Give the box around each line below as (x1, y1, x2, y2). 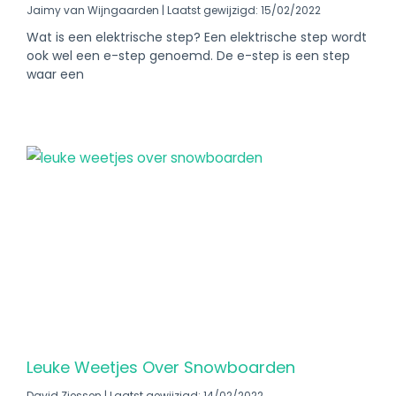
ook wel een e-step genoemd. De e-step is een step (27, 47, 350, 65)
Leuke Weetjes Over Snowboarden (27, 356, 295, 378)
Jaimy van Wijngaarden (27, 3, 162, 18)
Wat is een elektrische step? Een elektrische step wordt (27, 28, 367, 46)
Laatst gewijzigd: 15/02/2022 (164, 3, 321, 18)
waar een (27, 65, 84, 83)
